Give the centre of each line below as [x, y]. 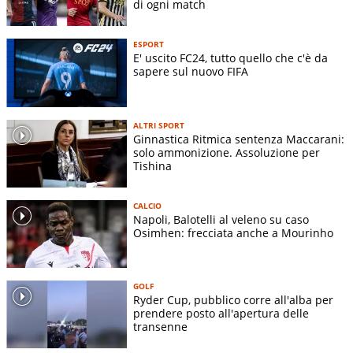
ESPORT [149, 45]
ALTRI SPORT [159, 125]
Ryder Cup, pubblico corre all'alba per [233, 299]
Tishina [152, 165]
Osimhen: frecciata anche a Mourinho [233, 232]
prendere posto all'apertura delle [221, 313]
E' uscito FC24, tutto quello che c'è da [230, 58]
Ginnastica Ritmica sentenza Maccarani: [239, 139]
